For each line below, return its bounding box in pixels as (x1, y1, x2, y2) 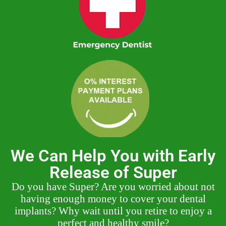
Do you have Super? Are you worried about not (11, 180, 215, 193)
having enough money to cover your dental (20, 192, 206, 205)
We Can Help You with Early (11, 145, 215, 165)
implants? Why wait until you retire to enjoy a (14, 204, 212, 217)
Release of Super (49, 162, 177, 182)
